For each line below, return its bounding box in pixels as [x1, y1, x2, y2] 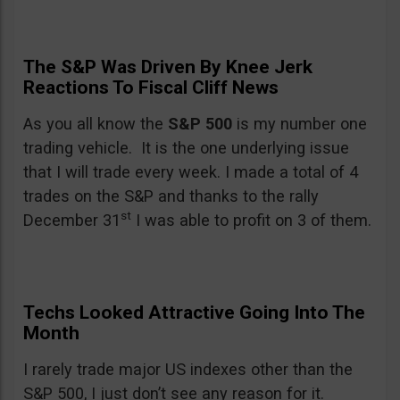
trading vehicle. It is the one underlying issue [23, 138, 349, 157]
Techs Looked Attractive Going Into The [23, 302, 365, 323]
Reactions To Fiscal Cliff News [23, 77, 279, 98]
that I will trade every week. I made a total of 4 [23, 162, 358, 181]
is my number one [232, 114, 367, 133]
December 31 [23, 211, 121, 229]
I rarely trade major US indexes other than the [23, 360, 353, 379]
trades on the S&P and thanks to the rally [23, 187, 319, 205]
